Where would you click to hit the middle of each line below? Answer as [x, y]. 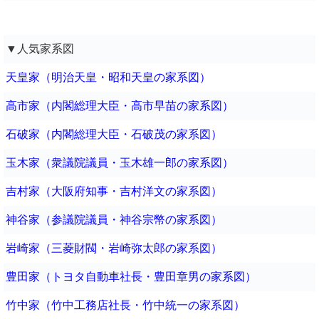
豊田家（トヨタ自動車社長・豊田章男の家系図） [131, 276]
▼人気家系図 [40, 48]
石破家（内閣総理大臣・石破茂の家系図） [114, 134]
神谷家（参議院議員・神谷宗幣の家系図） [114, 219]
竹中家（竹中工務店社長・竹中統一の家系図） [125, 305]
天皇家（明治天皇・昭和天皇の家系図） [108, 77]
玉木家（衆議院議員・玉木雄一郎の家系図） [119, 162]
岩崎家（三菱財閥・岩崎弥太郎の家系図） [114, 248]
